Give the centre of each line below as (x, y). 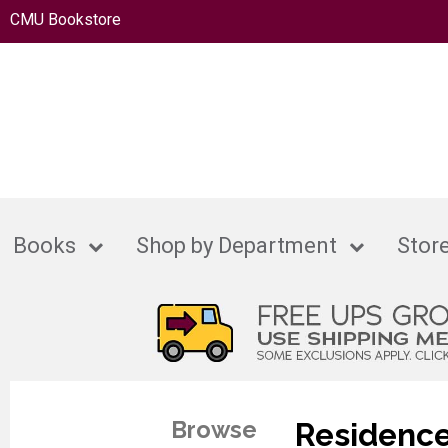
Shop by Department (237, 246)
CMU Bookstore (65, 19)
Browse (214, 429)
